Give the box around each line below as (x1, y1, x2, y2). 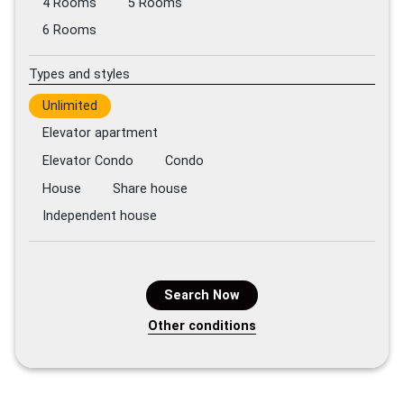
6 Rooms (41, 23, 96, 39)
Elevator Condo (41, 153, 133, 170)
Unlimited (41, 97, 97, 114)
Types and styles (28, 66, 130, 82)
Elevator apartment (41, 125, 158, 142)
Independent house (41, 208, 157, 225)
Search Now (164, 288, 240, 304)
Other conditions (148, 318, 256, 335)
